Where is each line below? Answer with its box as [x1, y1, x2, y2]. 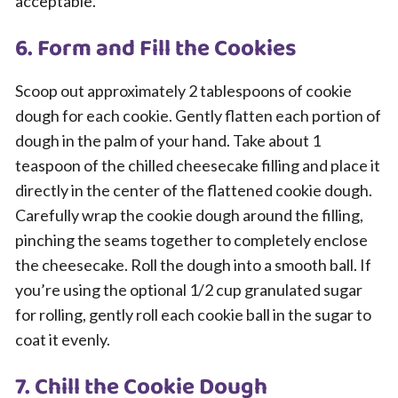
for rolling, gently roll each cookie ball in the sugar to [15, 305, 371, 324]
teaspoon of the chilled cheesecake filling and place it [15, 155, 380, 175]
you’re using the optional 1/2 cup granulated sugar [15, 280, 362, 299]
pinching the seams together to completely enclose [15, 230, 368, 250]
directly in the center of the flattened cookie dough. [15, 180, 372, 200]
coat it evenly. [15, 330, 110, 349]
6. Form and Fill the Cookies [15, 30, 297, 68]
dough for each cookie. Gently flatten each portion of [15, 106, 381, 125]
